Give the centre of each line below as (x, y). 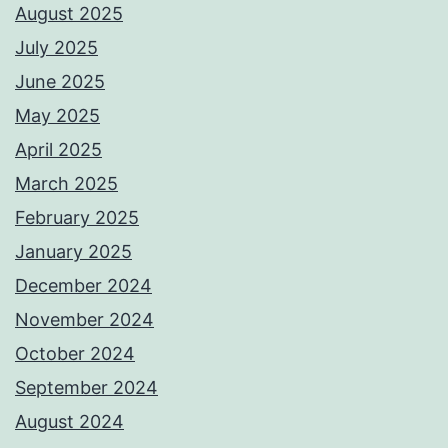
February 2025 (77, 218)
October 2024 (75, 354)
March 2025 (66, 184)
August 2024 (69, 422)
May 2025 (57, 116)
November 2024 (84, 320)
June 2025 (60, 82)
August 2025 (69, 14)
